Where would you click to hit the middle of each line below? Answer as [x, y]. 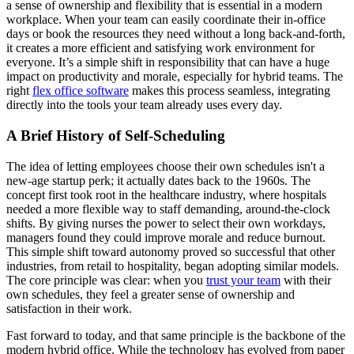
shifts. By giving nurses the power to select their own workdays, [166, 223]
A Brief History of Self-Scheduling [116, 136]
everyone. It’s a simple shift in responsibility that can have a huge [168, 62]
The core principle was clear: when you [106, 280]
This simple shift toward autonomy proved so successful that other [171, 251]
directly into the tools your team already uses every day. [144, 105]
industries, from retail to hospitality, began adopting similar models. [173, 265]
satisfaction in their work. [69, 308]
